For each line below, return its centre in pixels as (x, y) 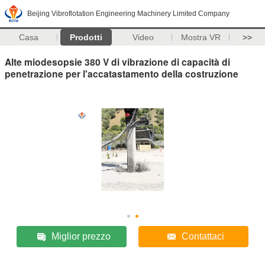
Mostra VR (201, 37)
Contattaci (203, 236)
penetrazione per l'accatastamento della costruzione (122, 73)
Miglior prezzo (81, 236)
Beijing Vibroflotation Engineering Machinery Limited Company (128, 14)
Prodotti (86, 37)
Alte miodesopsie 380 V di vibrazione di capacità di (117, 62)
